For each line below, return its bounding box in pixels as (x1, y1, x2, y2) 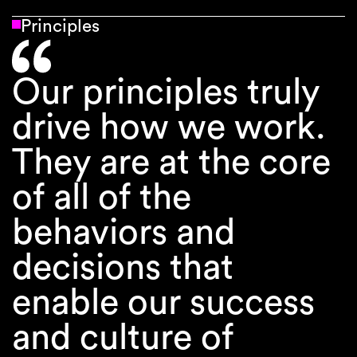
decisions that (11, 250, 233, 287)
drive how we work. (11, 110, 326, 147)
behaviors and (11, 215, 235, 252)
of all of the (11, 180, 191, 217)
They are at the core (11, 145, 331, 182)
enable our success (11, 285, 315, 322)
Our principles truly (11, 75, 320, 112)
